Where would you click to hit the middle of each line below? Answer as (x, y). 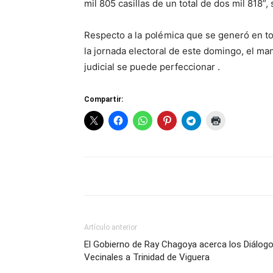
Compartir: (104, 99)
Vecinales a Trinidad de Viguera (147, 257)
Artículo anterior (111, 227)
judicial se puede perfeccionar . (152, 67)
